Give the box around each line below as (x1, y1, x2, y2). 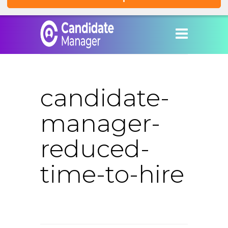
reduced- (40, 134, 150, 163)
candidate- (40, 83, 169, 112)
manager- (40, 108, 160, 138)
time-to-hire (40, 159, 184, 189)
